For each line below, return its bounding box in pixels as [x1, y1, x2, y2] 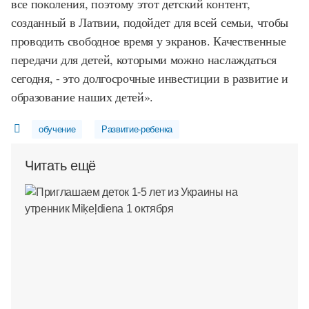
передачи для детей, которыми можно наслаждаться [11, 51, 277, 68]
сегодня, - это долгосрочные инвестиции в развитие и [11, 70, 288, 86]
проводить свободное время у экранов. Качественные [11, 32, 286, 49]
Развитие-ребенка [101, 124, 172, 134]
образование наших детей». [11, 88, 153, 105]
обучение [38, 124, 76, 134]
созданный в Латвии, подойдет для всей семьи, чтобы [11, 14, 288, 30]
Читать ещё [25, 158, 96, 173]
